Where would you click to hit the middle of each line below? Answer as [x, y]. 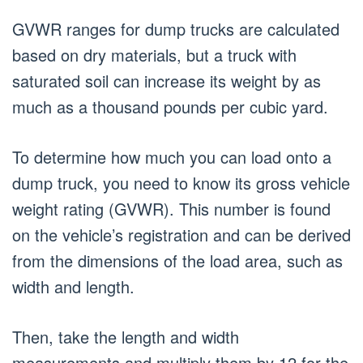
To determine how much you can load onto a [172, 157]
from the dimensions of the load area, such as [177, 261]
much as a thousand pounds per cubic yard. [170, 107]
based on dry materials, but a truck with [154, 55]
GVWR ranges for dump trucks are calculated [176, 29]
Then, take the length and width [126, 337]
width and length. [73, 286]
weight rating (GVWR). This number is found [171, 209]
